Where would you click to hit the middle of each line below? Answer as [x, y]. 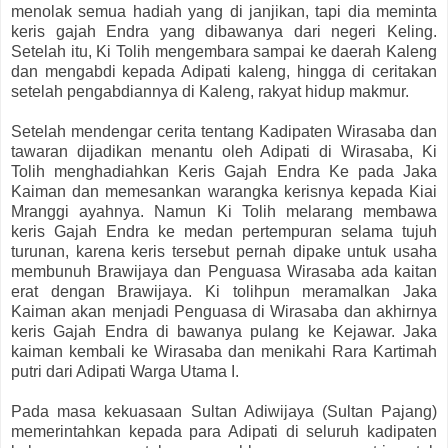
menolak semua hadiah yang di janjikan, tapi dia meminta [224, 12]
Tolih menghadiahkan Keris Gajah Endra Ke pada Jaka [224, 172]
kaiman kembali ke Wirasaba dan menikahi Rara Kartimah [224, 352]
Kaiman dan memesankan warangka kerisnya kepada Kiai [224, 192]
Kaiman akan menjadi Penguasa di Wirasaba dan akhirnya [224, 312]
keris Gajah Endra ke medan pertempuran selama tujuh [224, 232]
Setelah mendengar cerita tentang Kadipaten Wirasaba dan [224, 132]
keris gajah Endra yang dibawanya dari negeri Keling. [224, 32]
